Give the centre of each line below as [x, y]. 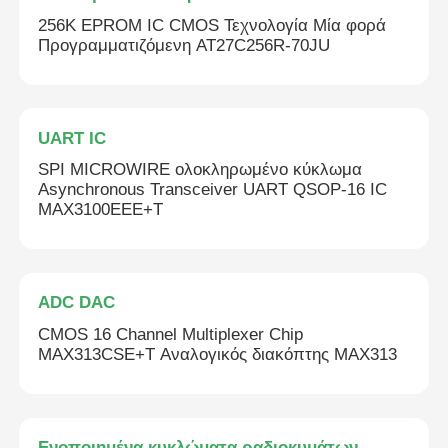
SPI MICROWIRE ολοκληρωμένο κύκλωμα [200, 170]
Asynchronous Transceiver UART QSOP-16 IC [213, 190]
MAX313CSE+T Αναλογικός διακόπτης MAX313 [218, 355]
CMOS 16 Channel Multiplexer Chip [171, 335]
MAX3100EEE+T [101, 210]
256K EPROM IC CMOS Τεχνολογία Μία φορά [212, 25]
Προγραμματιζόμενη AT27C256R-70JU [184, 45]
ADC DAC [77, 303]
